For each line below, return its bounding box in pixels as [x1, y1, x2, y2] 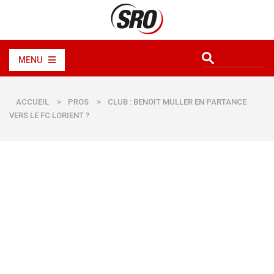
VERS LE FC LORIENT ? [9, 111, 89, 120]
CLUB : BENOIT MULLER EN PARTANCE [108, 97, 246, 106]
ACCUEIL [16, 97, 49, 106]
